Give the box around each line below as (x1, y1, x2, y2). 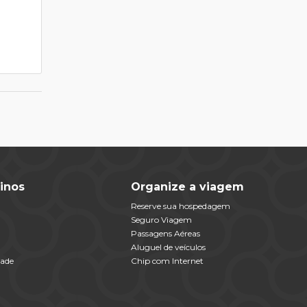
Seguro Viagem (131, 214, 192, 225)
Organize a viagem (131, 180, 244, 193)
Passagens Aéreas (131, 228, 200, 238)
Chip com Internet (131, 255, 204, 266)
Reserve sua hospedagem (131, 200, 230, 211)
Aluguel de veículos (131, 241, 206, 252)
